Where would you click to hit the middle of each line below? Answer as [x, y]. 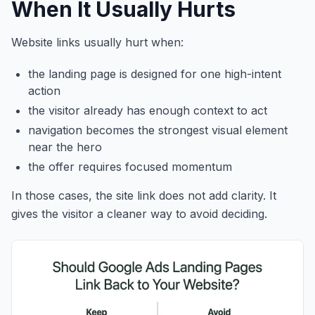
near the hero [65, 147]
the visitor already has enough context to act [148, 111]
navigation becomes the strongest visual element [158, 130]
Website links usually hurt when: [97, 43]
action [44, 91]
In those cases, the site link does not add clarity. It [144, 196]
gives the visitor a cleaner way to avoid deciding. [139, 214]
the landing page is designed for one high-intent [155, 74]
